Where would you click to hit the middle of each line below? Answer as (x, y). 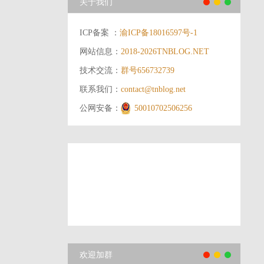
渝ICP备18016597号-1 (159, 33)
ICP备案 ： (100, 33)
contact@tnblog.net (154, 89)
